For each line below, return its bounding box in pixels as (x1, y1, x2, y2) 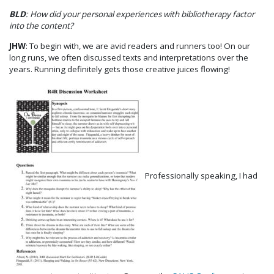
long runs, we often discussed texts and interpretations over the (9, 51, 248, 63)
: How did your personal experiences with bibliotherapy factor (26, 9, 254, 20)
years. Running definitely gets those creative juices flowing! (9, 63, 230, 75)
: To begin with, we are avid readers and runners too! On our (26, 40, 250, 51)
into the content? (9, 20, 75, 32)
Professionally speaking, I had (145, 170, 257, 182)
